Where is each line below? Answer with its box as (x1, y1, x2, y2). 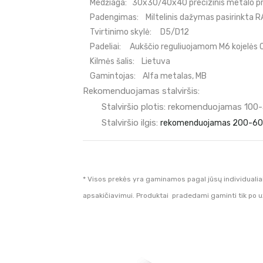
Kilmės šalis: (90, 56, 135, 67)
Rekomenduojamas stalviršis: (83, 86, 200, 97)
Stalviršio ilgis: (83, 117, 161, 129)
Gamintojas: (90, 71, 136, 82)
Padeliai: (85, 42, 122, 52)
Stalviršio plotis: (99, 102, 168, 113)
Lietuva (141, 56, 171, 67)
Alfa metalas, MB (143, 71, 207, 82)
